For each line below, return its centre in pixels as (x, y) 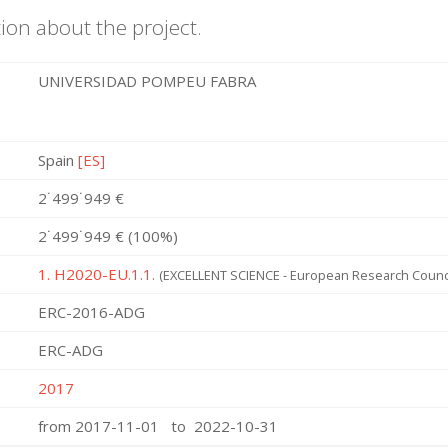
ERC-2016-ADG (91, 312)
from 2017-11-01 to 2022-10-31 (158, 426)
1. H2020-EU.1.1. (96, 274)
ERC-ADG (70, 350)
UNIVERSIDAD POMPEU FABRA (149, 81)
